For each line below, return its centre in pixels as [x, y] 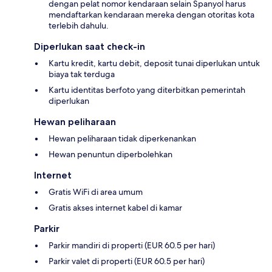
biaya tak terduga [82, 74]
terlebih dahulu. [79, 25]
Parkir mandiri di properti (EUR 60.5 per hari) [132, 245]
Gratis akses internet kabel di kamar [115, 207]
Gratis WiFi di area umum [96, 192]
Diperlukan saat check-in [90, 46]
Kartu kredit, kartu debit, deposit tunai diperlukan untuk [154, 63]
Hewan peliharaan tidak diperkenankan [122, 138]
